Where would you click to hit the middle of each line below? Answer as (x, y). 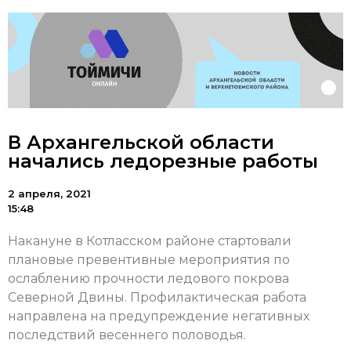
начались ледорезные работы (163, 161)
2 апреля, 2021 (49, 194)
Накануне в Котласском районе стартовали (150, 241)
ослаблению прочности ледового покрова (148, 279)
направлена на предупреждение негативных (159, 317)
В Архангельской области (141, 143)
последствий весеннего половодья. (127, 335)
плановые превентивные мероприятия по (149, 260)
